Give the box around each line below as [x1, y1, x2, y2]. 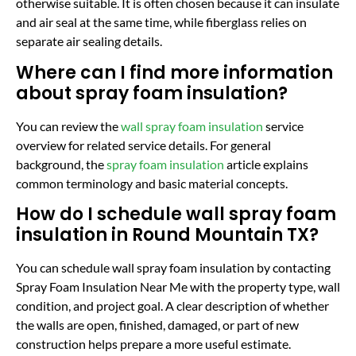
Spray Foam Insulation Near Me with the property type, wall [16, 279, 340, 295]
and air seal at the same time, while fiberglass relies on [16, 14, 307, 30]
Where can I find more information [16, 60, 333, 85]
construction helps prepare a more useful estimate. [16, 336, 291, 352]
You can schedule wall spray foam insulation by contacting [16, 260, 331, 276]
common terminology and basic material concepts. [16, 175, 288, 191]
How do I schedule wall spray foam [16, 202, 336, 227]
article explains [224, 156, 308, 172]
